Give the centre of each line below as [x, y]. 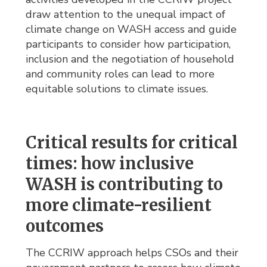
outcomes [65, 226]
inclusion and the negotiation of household [130, 59]
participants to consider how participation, [128, 44]
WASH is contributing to [125, 184]
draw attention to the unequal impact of [126, 15]
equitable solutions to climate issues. [117, 89]
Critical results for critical [132, 143]
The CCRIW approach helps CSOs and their [132, 253]
